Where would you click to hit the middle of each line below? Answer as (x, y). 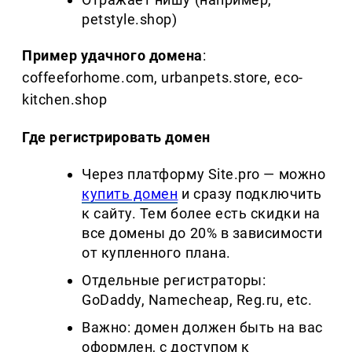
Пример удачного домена (112, 56)
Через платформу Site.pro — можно (204, 174)
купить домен (130, 194)
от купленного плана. (156, 253)
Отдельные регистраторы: (174, 280)
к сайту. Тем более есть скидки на (201, 214)
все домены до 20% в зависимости (202, 233)
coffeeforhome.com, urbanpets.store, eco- (163, 78)
